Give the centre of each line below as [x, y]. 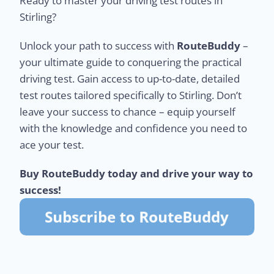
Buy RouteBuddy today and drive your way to [137, 173]
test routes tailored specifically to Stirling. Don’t [131, 95]
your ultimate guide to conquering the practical [131, 62]
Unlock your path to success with [98, 45]
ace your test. [52, 144]
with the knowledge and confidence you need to [134, 128]
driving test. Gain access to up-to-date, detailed [130, 78]
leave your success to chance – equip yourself [128, 111]
